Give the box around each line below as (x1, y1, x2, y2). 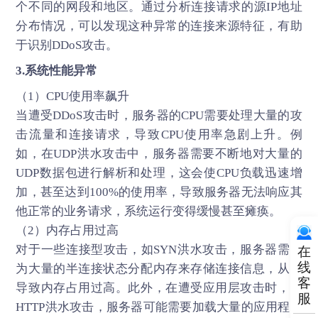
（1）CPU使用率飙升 (16, 89, 130, 104)
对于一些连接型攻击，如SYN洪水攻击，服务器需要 (16, 243, 302, 257)
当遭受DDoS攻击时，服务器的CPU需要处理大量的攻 (16, 109, 302, 123)
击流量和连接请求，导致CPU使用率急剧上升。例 (16, 128, 302, 142)
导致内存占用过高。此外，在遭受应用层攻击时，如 (16, 281, 302, 295)
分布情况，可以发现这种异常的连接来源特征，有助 (16, 19, 302, 33)
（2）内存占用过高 (16, 224, 119, 238)
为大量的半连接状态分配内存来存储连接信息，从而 (16, 262, 302, 276)
